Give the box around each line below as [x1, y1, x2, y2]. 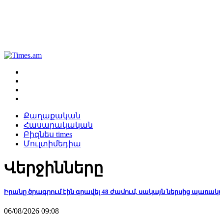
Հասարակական [24, 120, 93, 129]
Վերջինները [4, 159, 103, 177]
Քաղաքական [24, 111, 81, 120]
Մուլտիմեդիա [24, 139, 81, 148]
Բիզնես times [24, 130, 72, 138]
